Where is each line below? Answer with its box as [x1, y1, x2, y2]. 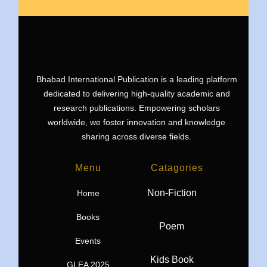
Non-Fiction [147, 188, 197, 198]
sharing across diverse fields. [82, 132, 191, 142]
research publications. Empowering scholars [53, 103, 220, 113]
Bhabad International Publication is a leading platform [36, 74, 237, 85]
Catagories [151, 163, 204, 173]
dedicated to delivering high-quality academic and [43, 89, 230, 99]
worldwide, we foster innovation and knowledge [48, 117, 225, 128]
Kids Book [150, 254, 194, 265]
